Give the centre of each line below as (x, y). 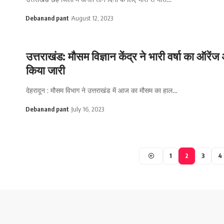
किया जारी (45, 70)
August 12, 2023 (92, 18)
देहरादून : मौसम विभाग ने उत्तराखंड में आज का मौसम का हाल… (102, 90)
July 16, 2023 (87, 109)
